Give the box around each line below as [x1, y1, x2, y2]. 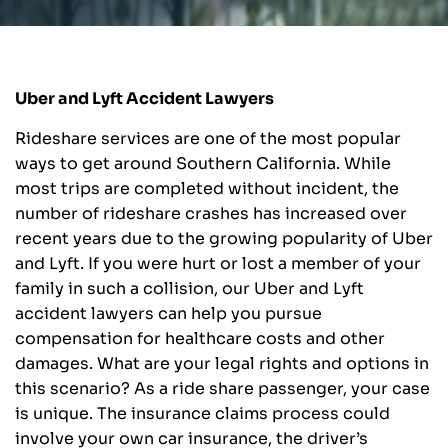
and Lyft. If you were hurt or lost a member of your [15, 253, 421, 275]
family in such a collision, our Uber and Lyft [15, 278, 364, 300]
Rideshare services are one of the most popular [15, 128, 401, 150]
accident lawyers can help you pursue [15, 303, 322, 325]
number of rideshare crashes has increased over [15, 203, 407, 225]
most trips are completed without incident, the [15, 178, 399, 200]
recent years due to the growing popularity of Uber [15, 228, 433, 250]
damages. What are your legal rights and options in [15, 353, 429, 375]
